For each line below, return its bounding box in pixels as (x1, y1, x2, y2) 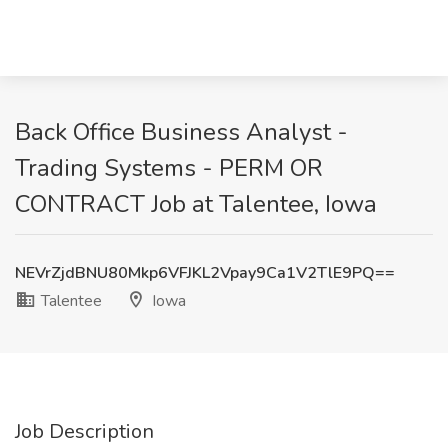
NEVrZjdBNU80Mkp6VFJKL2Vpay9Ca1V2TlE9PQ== (15, 262, 395, 284)
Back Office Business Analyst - (15, 116, 348, 148)
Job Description (15, 418, 154, 445)
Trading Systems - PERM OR (15, 152, 323, 184)
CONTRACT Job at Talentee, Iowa (15, 188, 377, 220)
